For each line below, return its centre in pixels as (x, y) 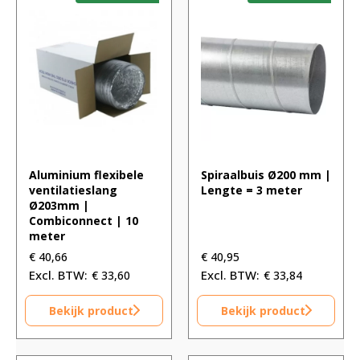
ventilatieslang (73, 190)
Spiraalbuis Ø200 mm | (266, 174)
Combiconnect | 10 (84, 220)
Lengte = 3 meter (252, 190)
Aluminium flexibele (86, 174)
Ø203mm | (59, 205)
